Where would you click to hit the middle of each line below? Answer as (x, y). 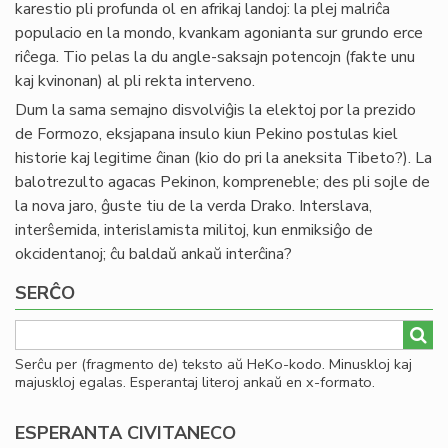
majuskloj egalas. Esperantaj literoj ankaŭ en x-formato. (195, 382)
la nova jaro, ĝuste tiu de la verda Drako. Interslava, (193, 206)
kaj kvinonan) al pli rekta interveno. (135, 81)
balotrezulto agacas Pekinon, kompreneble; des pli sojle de (222, 182)
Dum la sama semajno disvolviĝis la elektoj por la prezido (215, 110)
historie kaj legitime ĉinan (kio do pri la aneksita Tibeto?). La (223, 158)
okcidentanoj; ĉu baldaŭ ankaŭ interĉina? (153, 254)
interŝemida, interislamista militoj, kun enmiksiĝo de (194, 230)
